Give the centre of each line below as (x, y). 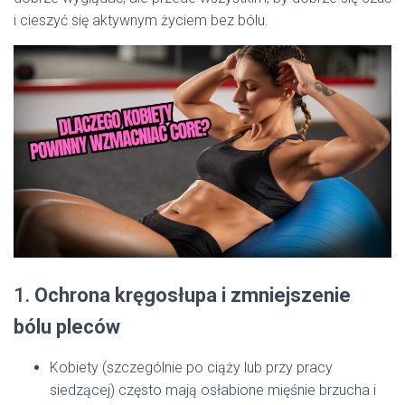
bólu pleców (67, 327)
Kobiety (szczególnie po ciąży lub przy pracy (191, 368)
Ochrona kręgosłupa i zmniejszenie (193, 296)
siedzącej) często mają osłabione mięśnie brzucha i (213, 391)
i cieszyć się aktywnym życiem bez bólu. (141, 20)
